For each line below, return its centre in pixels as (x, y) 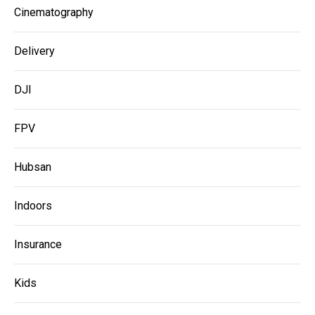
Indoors (33, 206)
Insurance (38, 245)
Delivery (34, 51)
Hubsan (33, 167)
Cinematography (54, 13)
